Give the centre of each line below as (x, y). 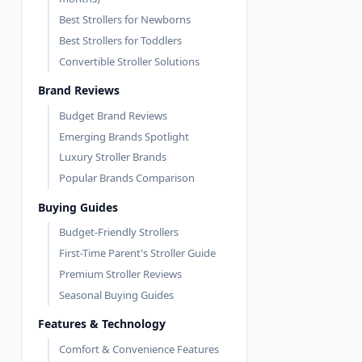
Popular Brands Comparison (127, 178)
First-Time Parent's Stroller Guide (137, 253)
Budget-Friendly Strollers (119, 232)
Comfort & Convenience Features (139, 349)
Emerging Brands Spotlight (124, 136)
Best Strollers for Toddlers (120, 40)
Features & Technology (102, 324)
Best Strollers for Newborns (125, 20)
